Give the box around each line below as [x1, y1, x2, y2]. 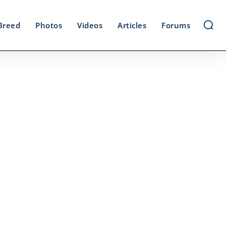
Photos [35, 20, 62, 30]
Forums [161, 20, 190, 30]
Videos [77, 20, 102, 30]
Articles [118, 20, 146, 30]
